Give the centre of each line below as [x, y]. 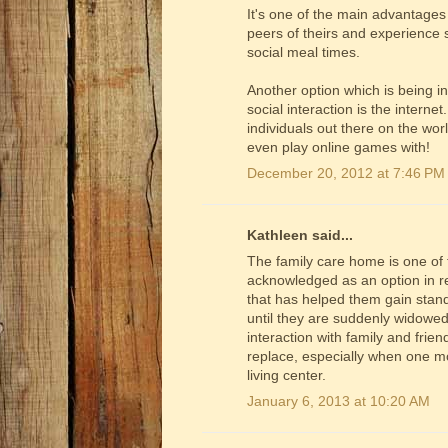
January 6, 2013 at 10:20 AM [338, 401]
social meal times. [303, 52]
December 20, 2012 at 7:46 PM [346, 173]
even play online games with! [338, 147]
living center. [286, 375]
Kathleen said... [300, 235]
